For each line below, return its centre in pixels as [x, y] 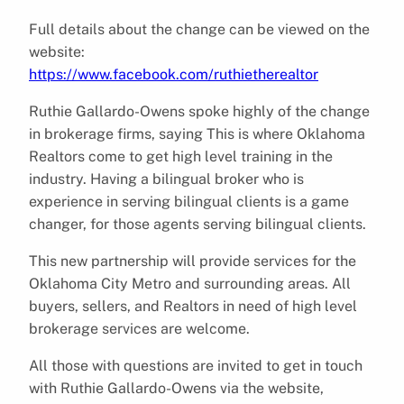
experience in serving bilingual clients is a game [189, 201]
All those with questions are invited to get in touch [196, 365]
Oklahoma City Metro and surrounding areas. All [190, 283]
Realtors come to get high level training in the [181, 156]
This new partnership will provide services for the [193, 261]
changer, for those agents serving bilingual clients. [197, 224]
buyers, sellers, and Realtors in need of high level [193, 306]
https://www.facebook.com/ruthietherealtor [174, 74]
